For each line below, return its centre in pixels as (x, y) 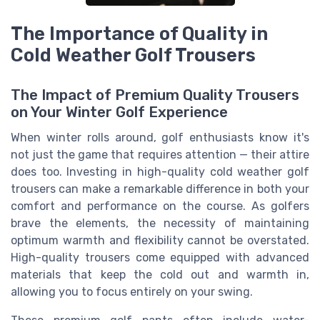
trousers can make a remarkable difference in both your (160, 189)
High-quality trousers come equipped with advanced (160, 258)
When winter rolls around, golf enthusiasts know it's (160, 138)
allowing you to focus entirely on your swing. (132, 292)
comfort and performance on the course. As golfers (160, 206)
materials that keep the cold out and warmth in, (160, 275)
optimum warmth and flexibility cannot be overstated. (160, 241)
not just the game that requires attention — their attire (160, 155)
